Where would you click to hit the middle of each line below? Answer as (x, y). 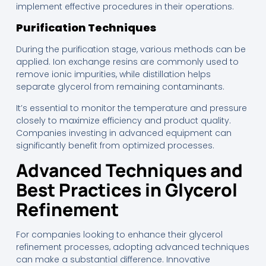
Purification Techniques (86, 28)
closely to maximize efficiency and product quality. (123, 120)
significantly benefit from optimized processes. (115, 145)
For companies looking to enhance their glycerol (119, 234)
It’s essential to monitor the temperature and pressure (131, 108)
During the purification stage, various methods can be (131, 50)
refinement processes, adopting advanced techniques (132, 247)
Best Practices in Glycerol (126, 189)
